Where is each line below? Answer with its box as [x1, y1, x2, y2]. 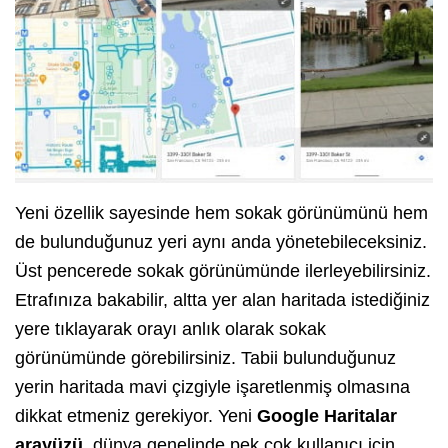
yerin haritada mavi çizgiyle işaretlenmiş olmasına [15, 377, 410, 398]
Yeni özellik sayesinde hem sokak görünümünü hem [15, 203, 428, 224]
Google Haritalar [257, 406, 397, 427]
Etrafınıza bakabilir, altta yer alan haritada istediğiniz [15, 290, 430, 311]
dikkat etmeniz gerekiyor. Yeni [15, 406, 257, 427]
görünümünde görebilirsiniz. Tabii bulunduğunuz [15, 348, 396, 369]
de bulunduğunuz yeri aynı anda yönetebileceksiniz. [15, 232, 427, 253]
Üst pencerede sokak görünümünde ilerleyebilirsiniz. [15, 261, 431, 282]
